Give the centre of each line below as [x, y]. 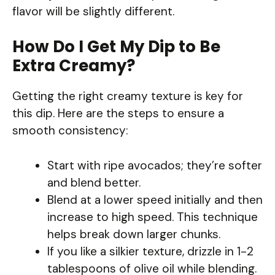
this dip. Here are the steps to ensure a [118, 114]
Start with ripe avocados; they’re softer [155, 165]
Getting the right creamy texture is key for [128, 96]
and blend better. [94, 182]
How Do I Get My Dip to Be [116, 47]
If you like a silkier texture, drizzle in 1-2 [150, 251]
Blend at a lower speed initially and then [155, 199]
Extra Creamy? [74, 66]
